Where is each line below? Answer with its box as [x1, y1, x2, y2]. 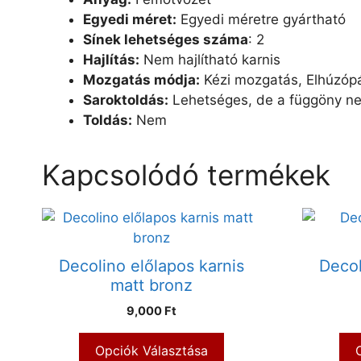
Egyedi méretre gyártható [176, 11, 346, 28]
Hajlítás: [83, 52, 139, 68]
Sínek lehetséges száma [83, 31, 248, 48]
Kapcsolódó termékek [42, 158, 330, 193]
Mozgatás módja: [83, 72, 200, 89]
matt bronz [110, 276, 193, 296]
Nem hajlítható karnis [139, 52, 280, 68]
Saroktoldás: [83, 92, 168, 109]
